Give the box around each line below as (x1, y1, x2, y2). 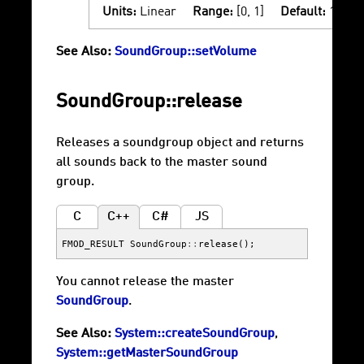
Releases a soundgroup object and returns (56, 136, 304, 150)
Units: (102, 6, 136, 19)
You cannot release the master (56, 275, 234, 289)
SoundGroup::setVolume (115, 45, 257, 59)
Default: (280, 6, 326, 19)
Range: (193, 6, 233, 19)
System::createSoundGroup (115, 327, 275, 341)
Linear (136, 6, 176, 19)
